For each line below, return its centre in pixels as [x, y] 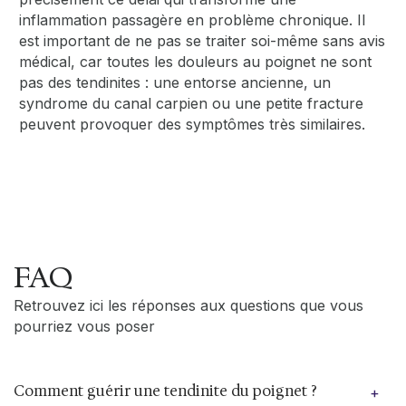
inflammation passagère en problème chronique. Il [193, 20]
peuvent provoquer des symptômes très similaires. [193, 125]
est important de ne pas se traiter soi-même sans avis [203, 41]
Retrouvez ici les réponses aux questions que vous [188, 306]
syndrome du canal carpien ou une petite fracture [192, 104]
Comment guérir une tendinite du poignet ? [165, 391]
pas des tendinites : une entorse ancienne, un [175, 83]
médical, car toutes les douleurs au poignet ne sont [196, 62]
